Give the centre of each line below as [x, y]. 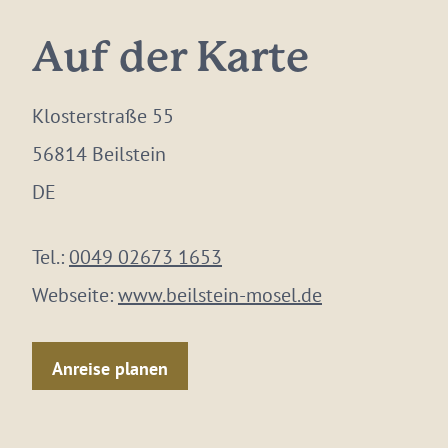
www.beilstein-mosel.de [220, 295]
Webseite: [75, 295]
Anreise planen [110, 368]
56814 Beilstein [99, 154]
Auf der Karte [170, 59]
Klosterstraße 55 [103, 116]
